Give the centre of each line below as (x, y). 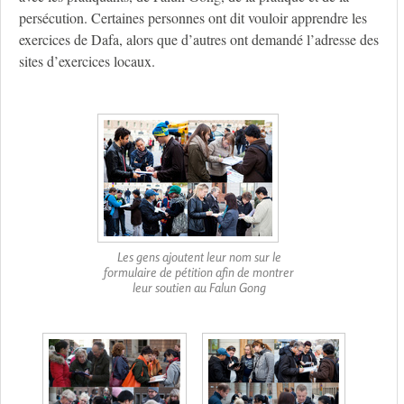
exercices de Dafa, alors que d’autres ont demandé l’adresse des (199, 40)
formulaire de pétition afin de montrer (199, 272)
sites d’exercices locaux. (87, 61)
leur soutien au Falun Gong (199, 288)
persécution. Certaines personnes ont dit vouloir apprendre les (193, 18)
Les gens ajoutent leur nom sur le (199, 257)
